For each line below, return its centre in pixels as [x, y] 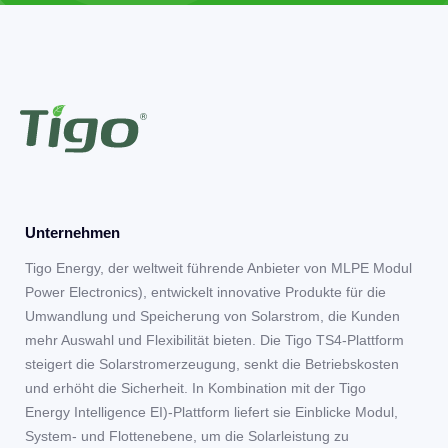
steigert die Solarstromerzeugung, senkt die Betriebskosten [212, 364]
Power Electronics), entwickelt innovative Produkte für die [205, 292]
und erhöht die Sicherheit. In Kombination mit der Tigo [195, 388]
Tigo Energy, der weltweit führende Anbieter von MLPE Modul [218, 268]
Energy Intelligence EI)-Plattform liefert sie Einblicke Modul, [211, 412]
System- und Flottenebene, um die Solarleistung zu [187, 436]
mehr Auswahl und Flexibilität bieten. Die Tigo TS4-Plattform [214, 340]
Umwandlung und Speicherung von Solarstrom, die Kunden [212, 316]
